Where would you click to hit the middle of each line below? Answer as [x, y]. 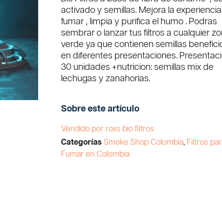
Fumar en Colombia [95, 154]
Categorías [82, 142]
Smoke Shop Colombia [144, 142]
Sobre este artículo [100, 109]
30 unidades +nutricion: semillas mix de [138, 67]
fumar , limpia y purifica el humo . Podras [139, 22]
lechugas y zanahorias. [106, 79]
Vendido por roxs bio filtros [108, 129]
